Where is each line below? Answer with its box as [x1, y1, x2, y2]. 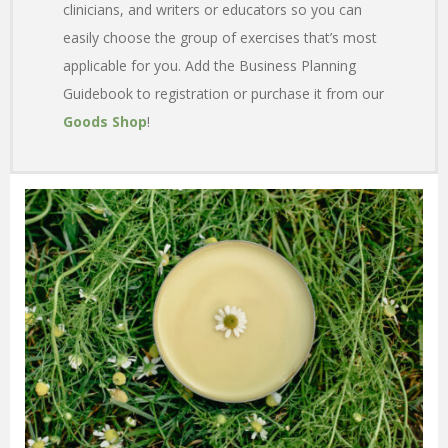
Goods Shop [63, 112, 147, 132]
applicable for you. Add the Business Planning [63, 56, 356, 76]
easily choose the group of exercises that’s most [63, 28, 377, 48]
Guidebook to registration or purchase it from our [63, 84, 384, 104]
